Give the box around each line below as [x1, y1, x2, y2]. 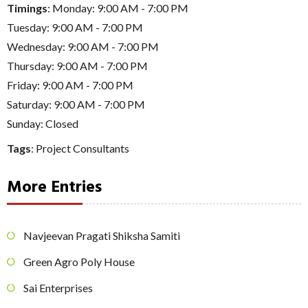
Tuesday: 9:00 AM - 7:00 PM [7, 20, 143, 34]
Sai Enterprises [23, 281, 93, 295]
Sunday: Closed [7, 116, 78, 130]
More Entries [7, 174, 102, 201]
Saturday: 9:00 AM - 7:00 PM [7, 97, 145, 111]
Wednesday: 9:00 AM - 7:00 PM [7, 39, 159, 53]
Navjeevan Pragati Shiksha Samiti [23, 229, 180, 243]
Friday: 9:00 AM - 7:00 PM [7, 78, 133, 91]
